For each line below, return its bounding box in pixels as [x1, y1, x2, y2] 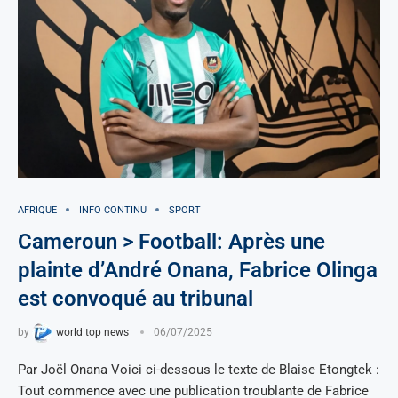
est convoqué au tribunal [18, 285, 253, 311]
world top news [56, 326, 129, 339]
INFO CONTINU [79, 203, 147, 216]
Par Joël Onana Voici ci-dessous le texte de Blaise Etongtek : [18, 361, 379, 378]
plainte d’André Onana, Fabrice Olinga [18, 257, 378, 283]
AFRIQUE [18, 203, 57, 216]
